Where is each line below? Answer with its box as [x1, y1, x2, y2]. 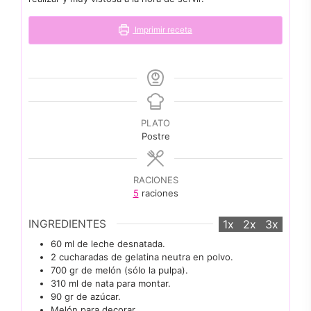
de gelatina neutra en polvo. [111, 251, 233, 262]
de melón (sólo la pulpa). [81, 264, 188, 276]
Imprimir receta [133, 25, 193, 35]
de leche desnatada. [77, 237, 165, 249]
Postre [141, 131, 170, 142]
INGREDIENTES [28, 217, 106, 230]
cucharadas [59, 251, 108, 262]
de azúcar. [76, 290, 121, 302]
